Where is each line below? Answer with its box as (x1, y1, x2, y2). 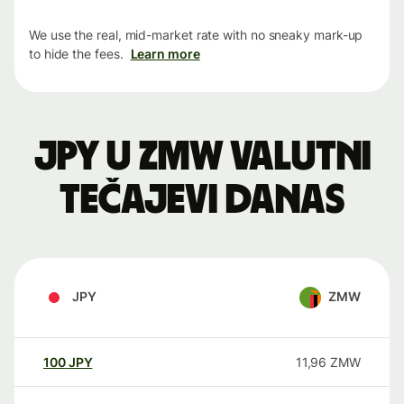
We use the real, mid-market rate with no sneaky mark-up (29, 27, 363, 43)
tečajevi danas (60, 179, 344, 222)
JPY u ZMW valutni (33, 136, 371, 179)
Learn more (130, 46, 200, 62)
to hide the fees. (29, 46, 124, 62)
